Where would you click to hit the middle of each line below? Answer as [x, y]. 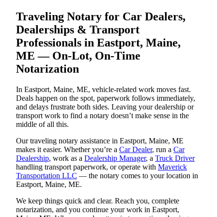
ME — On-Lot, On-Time [78, 55]
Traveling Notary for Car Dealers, [101, 16]
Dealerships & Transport [78, 29]
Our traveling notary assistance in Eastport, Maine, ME [100, 140]
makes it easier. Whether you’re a [68, 149]
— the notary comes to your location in [138, 175]
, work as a [67, 158]
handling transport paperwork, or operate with [87, 167]
